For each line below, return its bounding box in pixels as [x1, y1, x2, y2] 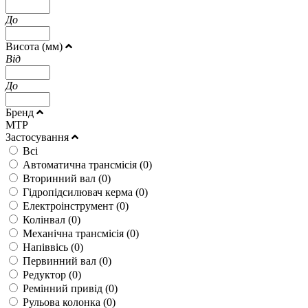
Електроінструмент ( [23, 199, 120, 212]
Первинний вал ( [23, 254, 102, 267]
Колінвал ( [23, 213, 71, 225]
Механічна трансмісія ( [23, 227, 130, 239]
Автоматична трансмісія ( [23, 158, 143, 170]
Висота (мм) [5, 40, 65, 52]
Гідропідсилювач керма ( [23, 186, 139, 198]
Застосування [5, 131, 71, 143]
